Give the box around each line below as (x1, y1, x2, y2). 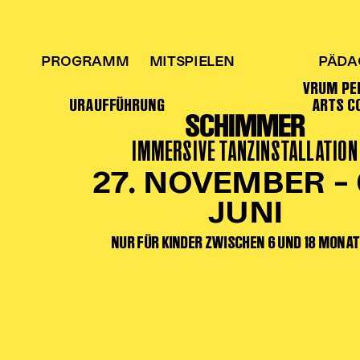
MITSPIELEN (149, 56, 235, 68)
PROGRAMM (41, 56, 129, 68)
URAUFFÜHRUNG (70, 95, 166, 116)
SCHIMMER (185, 106, 306, 145)
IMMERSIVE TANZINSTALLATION (133, 136, 358, 166)
